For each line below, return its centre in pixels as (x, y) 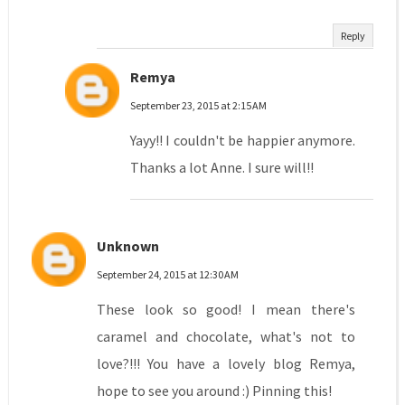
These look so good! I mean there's (226, 310)
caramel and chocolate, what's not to (226, 337)
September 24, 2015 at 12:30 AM (167, 275)
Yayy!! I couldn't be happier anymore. (243, 141)
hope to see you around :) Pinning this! (214, 391)
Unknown (127, 246)
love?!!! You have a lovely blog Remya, (226, 364)
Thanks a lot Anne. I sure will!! (221, 168)
